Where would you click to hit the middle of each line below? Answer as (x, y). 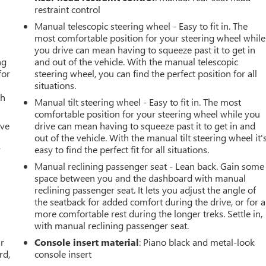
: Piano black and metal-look (197, 242)
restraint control (68, 9)
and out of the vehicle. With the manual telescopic (137, 61)
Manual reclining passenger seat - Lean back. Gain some (150, 166)
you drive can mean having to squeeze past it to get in (145, 49)
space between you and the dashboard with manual (140, 178)
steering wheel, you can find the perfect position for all (146, 73)
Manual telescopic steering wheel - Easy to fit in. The (141, 26)
